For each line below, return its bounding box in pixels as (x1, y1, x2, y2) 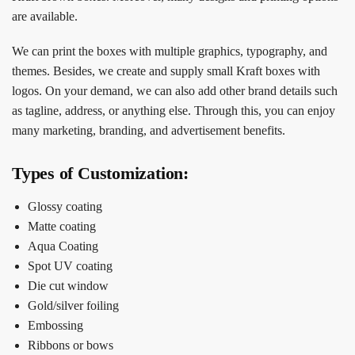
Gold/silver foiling (28, 299, 119, 313)
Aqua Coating (28, 239, 98, 254)
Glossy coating (28, 200, 102, 214)
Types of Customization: (12, 163, 189, 184)
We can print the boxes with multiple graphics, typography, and (12, 44, 327, 58)
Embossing (28, 319, 83, 333)
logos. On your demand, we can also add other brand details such (12, 83, 338, 97)
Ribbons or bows (28, 338, 113, 353)
